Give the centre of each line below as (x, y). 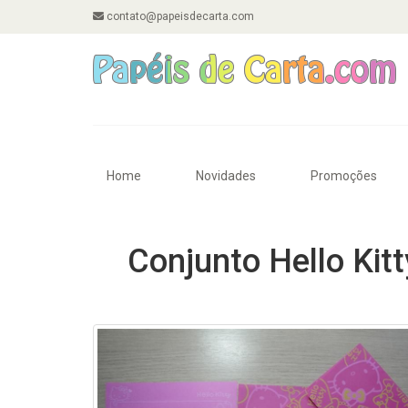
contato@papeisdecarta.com (179, 16)
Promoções (344, 176)
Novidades (226, 176)
